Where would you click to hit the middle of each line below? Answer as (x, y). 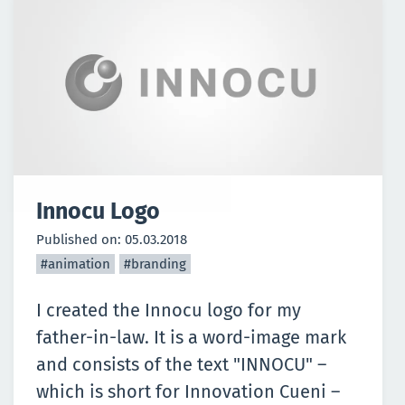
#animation (75, 264)
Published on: (80, 240)
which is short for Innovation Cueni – (188, 392)
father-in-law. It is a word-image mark (191, 338)
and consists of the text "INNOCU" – (181, 365)
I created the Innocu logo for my (169, 311)
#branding (155, 264)
